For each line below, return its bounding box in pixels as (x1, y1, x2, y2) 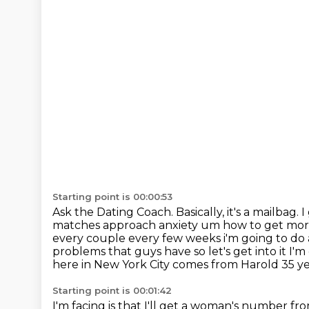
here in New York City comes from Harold (52, 258, 281, 271)
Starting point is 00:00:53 (52, 191, 172, 202)
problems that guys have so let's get (52, 245, 255, 258)
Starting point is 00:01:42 (52, 285, 172, 296)
